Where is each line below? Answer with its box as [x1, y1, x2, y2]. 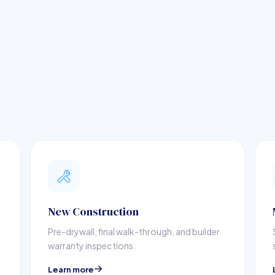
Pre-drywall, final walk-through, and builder [48, 225, 220, 237]
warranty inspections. [48, 239, 136, 251]
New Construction [48, 203, 139, 219]
